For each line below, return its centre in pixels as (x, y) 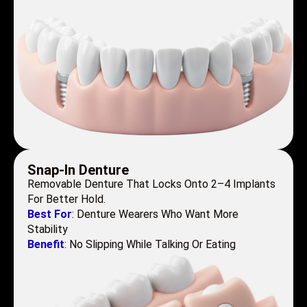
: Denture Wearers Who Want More (155, 214)
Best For (50, 214)
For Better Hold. (66, 199)
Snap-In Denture (78, 170)
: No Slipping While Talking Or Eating (150, 245)
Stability (48, 230)
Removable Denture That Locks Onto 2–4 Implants (151, 184)
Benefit (46, 245)
